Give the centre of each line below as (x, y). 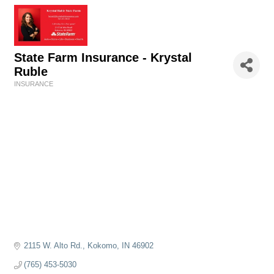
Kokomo (102, 246)
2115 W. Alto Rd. (54, 246)
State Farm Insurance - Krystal (103, 57)
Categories (31, 92)
